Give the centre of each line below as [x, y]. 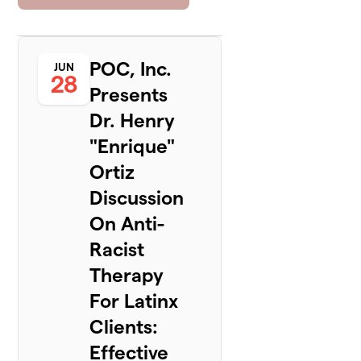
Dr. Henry [133, 121]
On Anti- [127, 224]
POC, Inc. [131, 69]
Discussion [137, 198]
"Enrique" [133, 147]
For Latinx [134, 301]
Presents [129, 95]
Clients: [124, 327]
